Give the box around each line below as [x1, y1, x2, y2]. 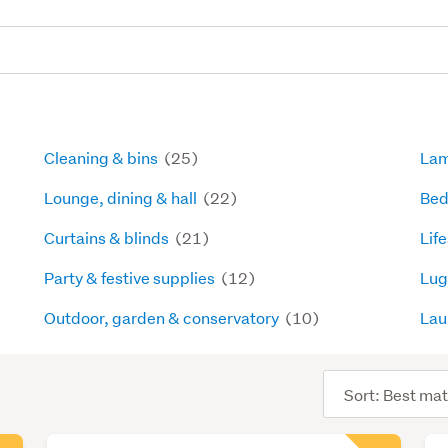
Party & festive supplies [44, 267, 219, 288]
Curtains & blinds [44, 227, 173, 248]
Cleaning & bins [44, 147, 162, 168]
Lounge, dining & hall [44, 187, 201, 208]
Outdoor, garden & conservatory [44, 307, 283, 328]
